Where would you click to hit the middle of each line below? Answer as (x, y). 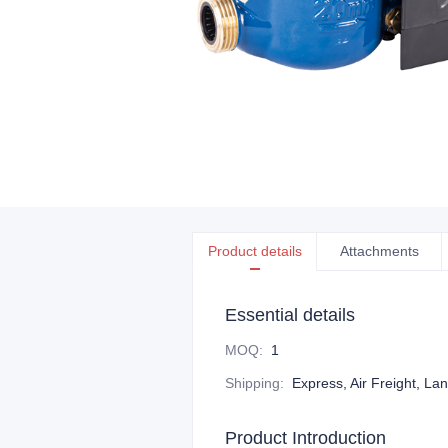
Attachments (379, 251)
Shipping (252, 383)
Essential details (290, 315)
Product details (254, 251)
